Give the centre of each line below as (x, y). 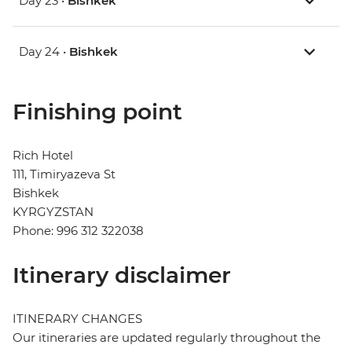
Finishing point (97, 112)
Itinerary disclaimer (122, 275)
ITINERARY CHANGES (77, 319)
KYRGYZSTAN (53, 212)
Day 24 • (44, 52)
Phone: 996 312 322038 (78, 231)
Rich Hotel (43, 156)
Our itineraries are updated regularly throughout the (167, 338)
